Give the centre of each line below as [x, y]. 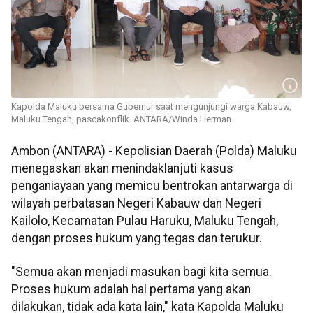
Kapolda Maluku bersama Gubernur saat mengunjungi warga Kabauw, [151, 107]
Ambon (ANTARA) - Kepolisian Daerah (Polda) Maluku [154, 151]
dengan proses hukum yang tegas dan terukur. [137, 239]
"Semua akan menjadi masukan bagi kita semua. [141, 271]
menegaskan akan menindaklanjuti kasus [122, 169]
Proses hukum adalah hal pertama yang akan [131, 289]
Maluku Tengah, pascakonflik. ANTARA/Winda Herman [121, 119]
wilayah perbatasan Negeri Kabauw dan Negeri [136, 204]
